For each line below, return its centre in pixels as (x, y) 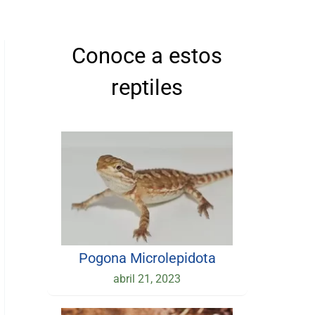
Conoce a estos (147, 56)
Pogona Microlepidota (147, 258)
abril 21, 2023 (147, 278)
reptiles (147, 88)
